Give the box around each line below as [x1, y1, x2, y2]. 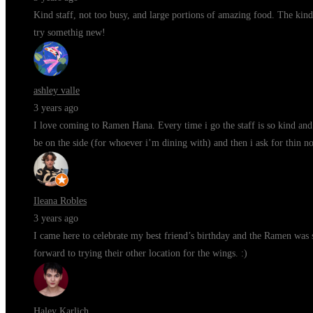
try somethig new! [34, 27, 105, 38]
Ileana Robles [34, 196, 87, 206]
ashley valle [34, 85, 80, 96]
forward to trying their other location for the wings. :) [34, 248, 247, 259]
